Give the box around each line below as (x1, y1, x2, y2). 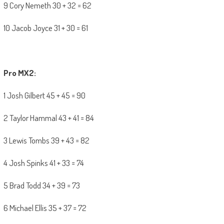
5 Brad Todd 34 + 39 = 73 (3, 180, 80, 191)
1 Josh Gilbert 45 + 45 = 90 (3, 90, 85, 101)
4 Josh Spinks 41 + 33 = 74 (3, 157, 84, 168)
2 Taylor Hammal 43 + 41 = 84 (3, 112, 94, 123)
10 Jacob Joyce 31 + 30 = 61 (3, 22, 88, 33)
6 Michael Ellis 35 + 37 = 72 (3, 202, 86, 213)
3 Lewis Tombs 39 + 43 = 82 (3, 135, 89, 146)
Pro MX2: (3, 67, 36, 78)
